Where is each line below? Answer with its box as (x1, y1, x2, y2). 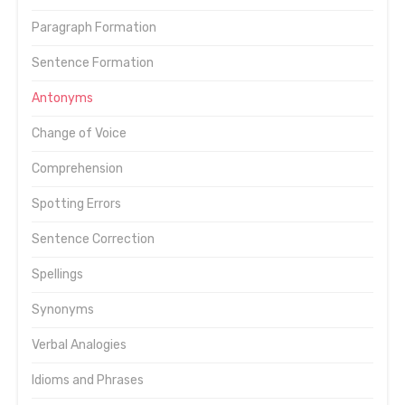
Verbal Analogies (32, 337, 127, 353)
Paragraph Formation (32, 20, 156, 35)
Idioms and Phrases (32, 372, 144, 388)
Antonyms (32, 90, 93, 106)
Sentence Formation (32, 55, 154, 71)
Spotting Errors (32, 196, 121, 212)
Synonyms (32, 302, 94, 317)
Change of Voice (32, 126, 127, 141)
